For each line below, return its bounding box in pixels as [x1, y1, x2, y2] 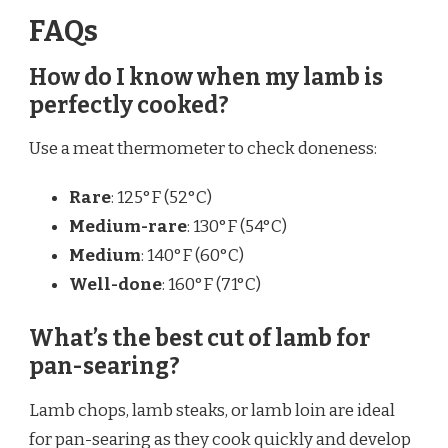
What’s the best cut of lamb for [29, 324, 370, 352]
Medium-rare [69, 216, 187, 238]
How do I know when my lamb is [29, 63, 383, 91]
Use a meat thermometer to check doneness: [29, 138, 377, 160]
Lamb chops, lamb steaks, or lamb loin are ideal [29, 399, 395, 421]
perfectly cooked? [29, 91, 229, 119]
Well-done [69, 274, 162, 296]
